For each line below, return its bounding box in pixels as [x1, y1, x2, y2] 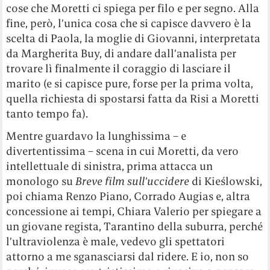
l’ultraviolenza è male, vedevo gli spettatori [6, 234, 225, 249]
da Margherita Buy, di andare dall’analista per [6, 46, 237, 61]
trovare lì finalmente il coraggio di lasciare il [6, 61, 231, 76]
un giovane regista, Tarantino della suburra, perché [6, 219, 263, 234]
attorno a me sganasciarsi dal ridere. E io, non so [6, 250, 250, 264]
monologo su [6, 174, 76, 189]
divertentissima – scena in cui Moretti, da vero [6, 144, 239, 159]
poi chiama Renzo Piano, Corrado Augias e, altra [6, 189, 251, 204]
